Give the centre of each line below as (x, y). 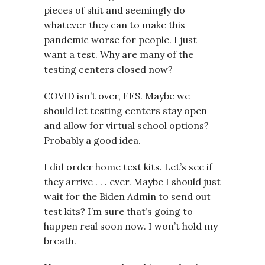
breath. (60, 241)
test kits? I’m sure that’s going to (118, 211)
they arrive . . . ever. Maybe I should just (132, 182)
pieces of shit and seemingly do (114, 10)
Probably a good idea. (92, 140)
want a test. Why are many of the (119, 55)
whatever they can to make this (114, 25)
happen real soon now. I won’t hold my (131, 226)
